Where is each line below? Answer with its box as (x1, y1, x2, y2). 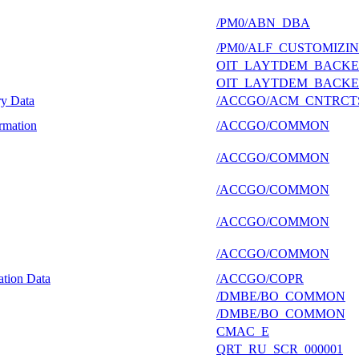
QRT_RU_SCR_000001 (216, 341, 343, 356)
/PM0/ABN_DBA (216, 15, 310, 30)
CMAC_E (216, 324, 269, 338)
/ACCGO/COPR (216, 271, 304, 285)
